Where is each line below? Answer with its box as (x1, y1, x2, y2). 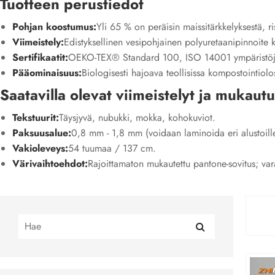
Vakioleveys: (12, 141, 68, 156)
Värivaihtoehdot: (12, 157, 88, 171)
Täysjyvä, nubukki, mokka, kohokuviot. (59, 110, 215, 125)
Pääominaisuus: (12, 66, 82, 80)
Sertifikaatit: (12, 50, 68, 65)
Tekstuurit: (12, 110, 59, 125)
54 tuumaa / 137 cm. (68, 141, 156, 156)
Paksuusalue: (12, 126, 71, 141)
